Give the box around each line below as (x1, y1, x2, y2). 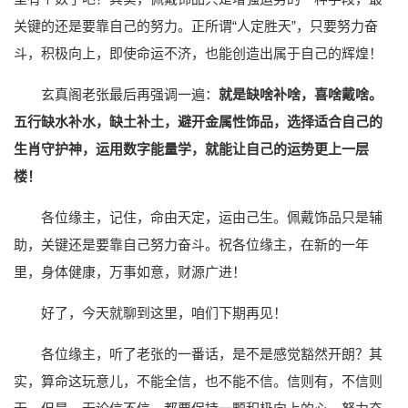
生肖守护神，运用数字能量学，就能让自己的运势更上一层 (14, 141, 369, 158)
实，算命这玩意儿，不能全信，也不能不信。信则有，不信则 (14, 373, 382, 390)
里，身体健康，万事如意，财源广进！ (14, 264, 246, 280)
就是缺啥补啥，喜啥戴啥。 (219, 87, 382, 103)
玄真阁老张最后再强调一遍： (41, 87, 219, 103)
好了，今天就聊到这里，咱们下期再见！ (41, 305, 287, 321)
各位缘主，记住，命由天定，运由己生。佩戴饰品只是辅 (41, 209, 382, 226)
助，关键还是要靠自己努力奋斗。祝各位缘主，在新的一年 (14, 237, 369, 253)
